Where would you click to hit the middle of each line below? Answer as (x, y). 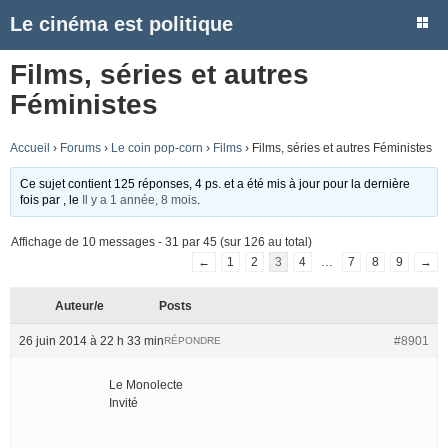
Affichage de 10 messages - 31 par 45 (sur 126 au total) (161, 241)
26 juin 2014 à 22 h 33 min (91, 340)
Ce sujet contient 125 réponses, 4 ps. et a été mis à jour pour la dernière (215, 183)
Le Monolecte (146, 384)
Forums (80, 147)
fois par (42, 199)
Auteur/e (79, 305)
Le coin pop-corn (157, 147)
